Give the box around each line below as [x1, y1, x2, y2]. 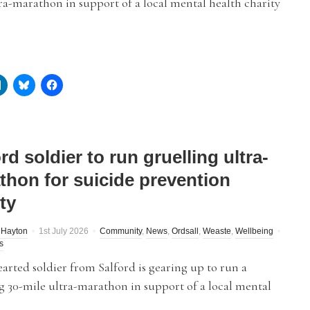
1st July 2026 [39, 226, 89, 236]
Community [100, 226, 142, 236]
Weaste [203, 226, 231, 236]
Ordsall [172, 226, 199, 236]
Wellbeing [235, 226, 273, 236]
